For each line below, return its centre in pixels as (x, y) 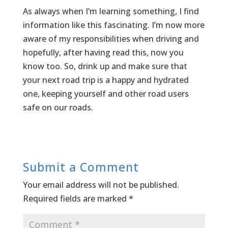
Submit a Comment (81, 167)
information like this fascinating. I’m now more (113, 25)
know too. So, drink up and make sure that (105, 66)
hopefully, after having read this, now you (103, 52)
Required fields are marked (76, 198)
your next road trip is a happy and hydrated (106, 80)
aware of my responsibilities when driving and (111, 38)
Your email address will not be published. (101, 184)
